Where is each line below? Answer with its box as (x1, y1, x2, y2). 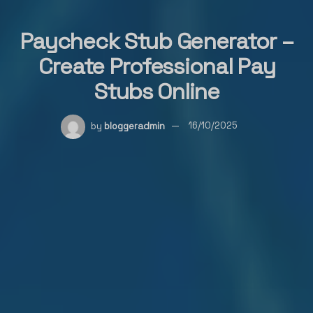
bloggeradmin (103, 119, 165, 132)
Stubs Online (94, 77, 219, 105)
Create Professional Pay (38, 52, 275, 80)
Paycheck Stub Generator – (19, 27, 294, 55)
